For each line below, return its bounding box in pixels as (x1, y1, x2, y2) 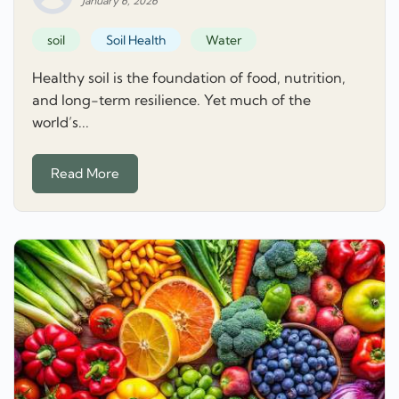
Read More (51, 164, 119, 182)
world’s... (32, 112, 89, 131)
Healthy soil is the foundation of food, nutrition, (32, 68, 346, 86)
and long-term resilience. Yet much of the (32, 90, 311, 109)
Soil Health (105, 31, 166, 48)
